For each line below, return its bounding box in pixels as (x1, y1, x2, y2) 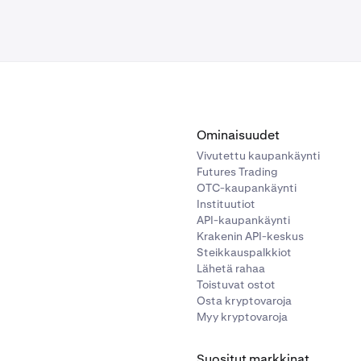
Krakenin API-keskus (197, 229, 304, 243)
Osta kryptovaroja (197, 293, 292, 308)
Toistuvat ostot (197, 277, 276, 292)
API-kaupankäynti (197, 213, 290, 227)
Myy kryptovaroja (197, 309, 288, 324)
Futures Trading (197, 164, 278, 179)
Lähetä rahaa (197, 261, 265, 276)
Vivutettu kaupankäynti (197, 148, 320, 163)
